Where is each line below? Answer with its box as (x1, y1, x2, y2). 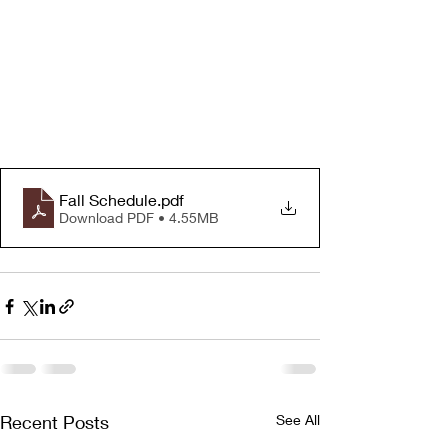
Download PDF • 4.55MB (59, 208, 219, 226)
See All (276, 411, 320, 429)
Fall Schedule (59, 189, 157, 209)
